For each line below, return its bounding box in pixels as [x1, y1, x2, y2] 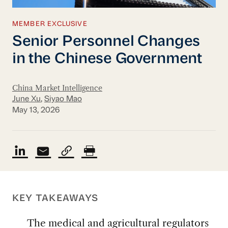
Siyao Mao [44, 95, 82, 103]
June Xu [12, 95, 41, 103]
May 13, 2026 [12, 106, 60, 115]
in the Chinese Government [12, 51, 202, 67]
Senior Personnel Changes [12, 34, 201, 49]
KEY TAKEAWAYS [12, 194, 99, 203]
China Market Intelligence [12, 83, 102, 93]
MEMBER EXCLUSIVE [12, 21, 88, 28]
